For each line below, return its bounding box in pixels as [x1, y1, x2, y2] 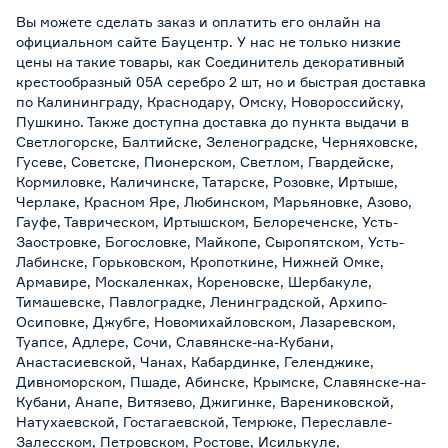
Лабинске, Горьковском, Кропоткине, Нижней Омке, [16, 252, 384, 270]
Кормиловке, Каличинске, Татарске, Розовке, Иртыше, [16, 172, 398, 190]
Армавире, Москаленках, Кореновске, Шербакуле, [16, 272, 372, 290]
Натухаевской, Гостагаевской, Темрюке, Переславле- [16, 412, 392, 430]
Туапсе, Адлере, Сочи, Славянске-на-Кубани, [16, 332, 334, 350]
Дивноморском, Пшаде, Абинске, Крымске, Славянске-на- [16, 372, 426, 390]
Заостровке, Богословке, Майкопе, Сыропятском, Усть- [16, 232, 404, 250]
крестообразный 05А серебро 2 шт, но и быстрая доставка [16, 72, 426, 90]
